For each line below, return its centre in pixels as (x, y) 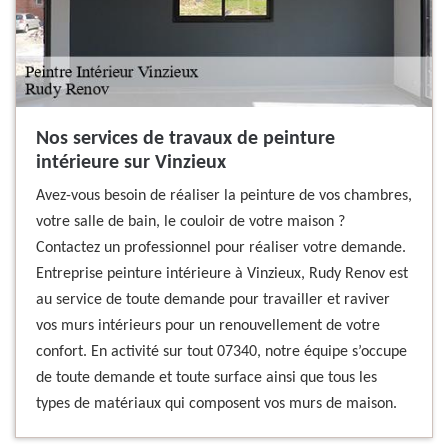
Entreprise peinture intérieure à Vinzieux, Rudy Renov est (222, 274)
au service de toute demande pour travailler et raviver (213, 300)
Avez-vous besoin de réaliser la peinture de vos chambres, (224, 196)
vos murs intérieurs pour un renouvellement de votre (208, 326)
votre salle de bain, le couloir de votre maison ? (190, 222)
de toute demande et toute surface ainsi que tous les (206, 378)
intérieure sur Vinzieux (131, 163)
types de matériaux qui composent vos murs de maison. (216, 404)
